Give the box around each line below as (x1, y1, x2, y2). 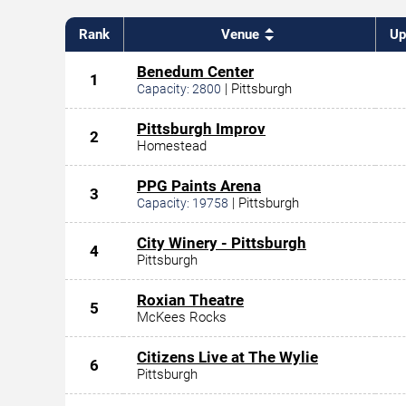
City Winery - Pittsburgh (137, 233, 306, 252)
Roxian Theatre (137, 290, 244, 309)
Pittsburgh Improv (137, 119, 266, 138)
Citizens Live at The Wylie (137, 347, 318, 366)
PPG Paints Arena (137, 176, 261, 195)
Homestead (137, 137, 207, 154)
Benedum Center (137, 62, 254, 81)
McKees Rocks (137, 308, 227, 325)
